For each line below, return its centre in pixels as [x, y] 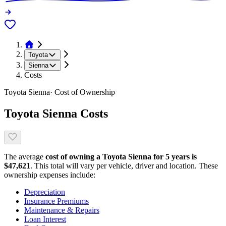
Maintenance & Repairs [62, 210]
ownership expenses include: [50, 175]
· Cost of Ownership [82, 92]
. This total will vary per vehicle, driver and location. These [124, 165]
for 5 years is [174, 156]
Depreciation [45, 192]
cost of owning [71, 156]
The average [24, 156]
